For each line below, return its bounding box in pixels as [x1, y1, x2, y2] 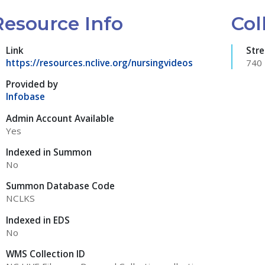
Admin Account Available [5, 112, 114, 124]
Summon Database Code [5, 180, 115, 192]
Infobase [5, 91, 45, 103]
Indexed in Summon [5, 146, 92, 158]
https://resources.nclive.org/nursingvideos [5, 57, 193, 69]
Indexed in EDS [5, 214, 70, 226]
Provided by [5, 78, 58, 91]
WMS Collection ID [5, 247, 85, 260]
